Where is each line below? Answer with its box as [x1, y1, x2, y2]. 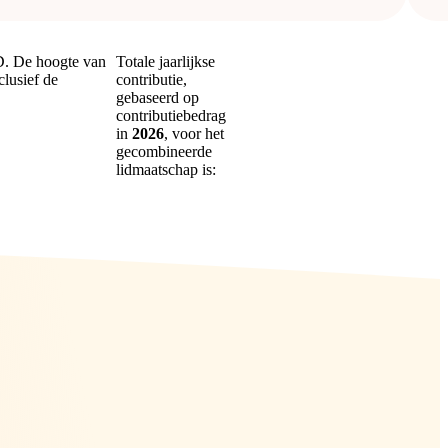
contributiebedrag [116, 107, 226, 125]
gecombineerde [116, 143, 212, 161]
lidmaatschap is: [116, 161, 216, 179]
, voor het [164, 125, 224, 143]
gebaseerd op [116, 89, 199, 107]
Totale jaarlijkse [116, 53, 215, 71]
